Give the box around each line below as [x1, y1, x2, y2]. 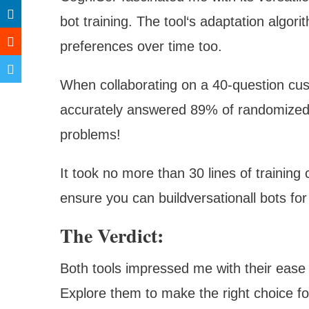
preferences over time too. [60, 38, 222, 54]
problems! [60, 126, 121, 142]
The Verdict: [60, 221, 163, 250]
